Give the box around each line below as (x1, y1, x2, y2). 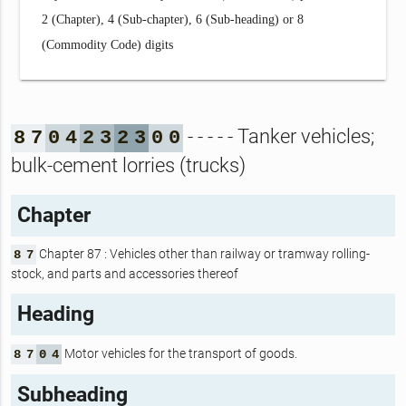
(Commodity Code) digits (42, 37, 174, 52)
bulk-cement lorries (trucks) (10, 154, 246, 178)
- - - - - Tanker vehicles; (182, 125, 374, 149)
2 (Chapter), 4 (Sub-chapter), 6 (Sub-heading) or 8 (42, 12, 304, 26)
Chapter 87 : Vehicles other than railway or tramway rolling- (35, 246, 370, 261)
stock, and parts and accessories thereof (10, 266, 238, 281)
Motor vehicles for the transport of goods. (61, 345, 297, 361)
